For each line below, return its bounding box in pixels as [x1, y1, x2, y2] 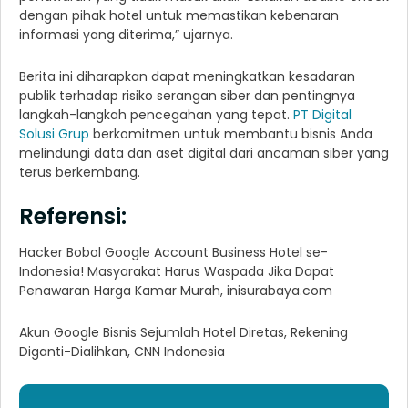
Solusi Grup [19, 125, 89, 144]
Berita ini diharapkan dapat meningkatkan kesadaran [19, 67, 355, 87]
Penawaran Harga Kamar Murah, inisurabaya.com [19, 281, 332, 301]
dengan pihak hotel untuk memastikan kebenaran [19, 6, 339, 25]
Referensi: [19, 201, 127, 232]
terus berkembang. [19, 163, 140, 182]
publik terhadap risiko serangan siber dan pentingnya [19, 87, 355, 106]
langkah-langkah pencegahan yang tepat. [19, 106, 293, 125]
